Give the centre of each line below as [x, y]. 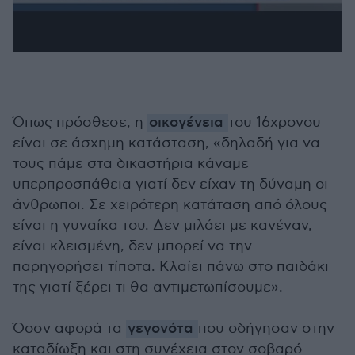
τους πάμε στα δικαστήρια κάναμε [131, 164]
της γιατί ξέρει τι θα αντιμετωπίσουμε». [148, 287]
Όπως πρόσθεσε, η [80, 122]
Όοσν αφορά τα [69, 328]
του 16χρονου [275, 122]
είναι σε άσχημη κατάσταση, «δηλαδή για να [166, 143]
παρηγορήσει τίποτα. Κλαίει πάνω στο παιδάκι [171, 267]
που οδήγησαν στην [266, 328]
